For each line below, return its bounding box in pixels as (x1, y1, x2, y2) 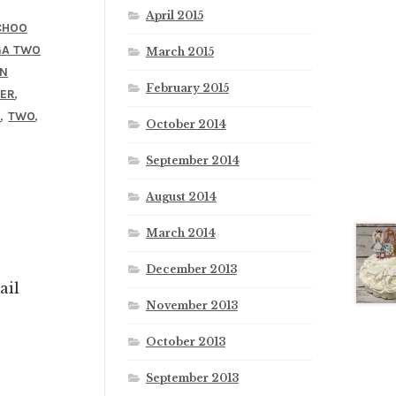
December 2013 (145, 263, 237, 277)
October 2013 (145, 334, 225, 348)
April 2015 (145, 9, 203, 23)
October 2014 (145, 118, 226, 132)
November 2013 (145, 298, 238, 312)
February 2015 (145, 81, 229, 95)
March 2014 (145, 226, 216, 240)
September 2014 (145, 154, 240, 168)
